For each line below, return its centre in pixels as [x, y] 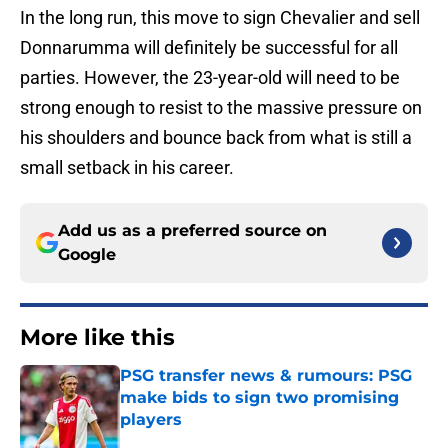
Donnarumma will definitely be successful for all [209, 48]
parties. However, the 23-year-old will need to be [210, 78]
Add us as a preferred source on [192, 231]
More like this [97, 338]
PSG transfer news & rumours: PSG [266, 376]
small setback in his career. [127, 168]
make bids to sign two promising [259, 398]
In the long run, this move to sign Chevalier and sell [220, 18]
